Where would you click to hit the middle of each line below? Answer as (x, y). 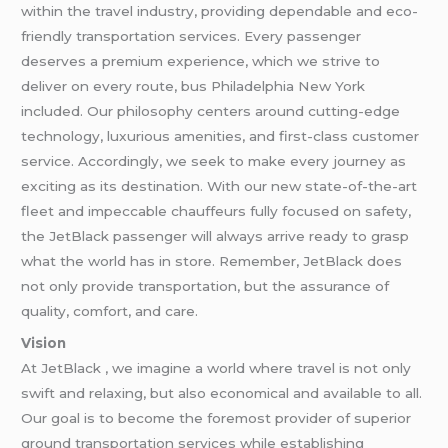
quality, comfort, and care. (110, 311)
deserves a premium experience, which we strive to (201, 61)
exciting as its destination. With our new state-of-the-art (219, 186)
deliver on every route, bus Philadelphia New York (193, 86)
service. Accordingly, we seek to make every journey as (214, 161)
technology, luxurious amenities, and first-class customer (220, 136)
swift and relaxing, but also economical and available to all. (222, 393)
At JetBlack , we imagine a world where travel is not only (216, 368)
